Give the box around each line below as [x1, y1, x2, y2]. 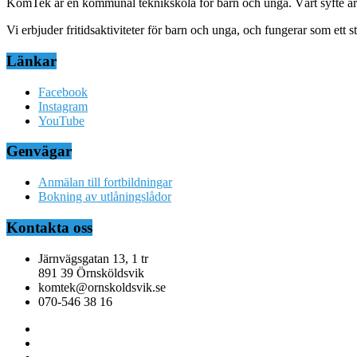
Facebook [38, 84, 88, 99]
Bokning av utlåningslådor [38, 190, 171, 204]
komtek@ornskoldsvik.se [38, 280, 166, 294]
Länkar [6, 52, 57, 69]
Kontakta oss [6, 218, 92, 236]
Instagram [38, 99, 88, 113]
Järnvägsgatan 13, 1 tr [38, 251, 148, 265]
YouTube [38, 113, 84, 127]
